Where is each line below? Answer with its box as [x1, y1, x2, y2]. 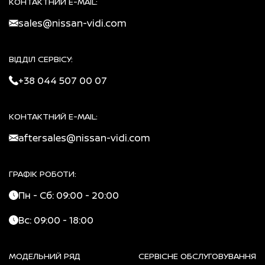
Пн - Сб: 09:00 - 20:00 [18, 188, 119, 202]
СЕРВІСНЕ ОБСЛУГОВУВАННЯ [138, 250, 256, 261]
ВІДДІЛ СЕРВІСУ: [9, 53, 73, 64]
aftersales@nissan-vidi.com [18, 131, 150, 144]
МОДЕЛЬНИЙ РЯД [9, 250, 80, 261]
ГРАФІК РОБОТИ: [9, 167, 76, 179]
